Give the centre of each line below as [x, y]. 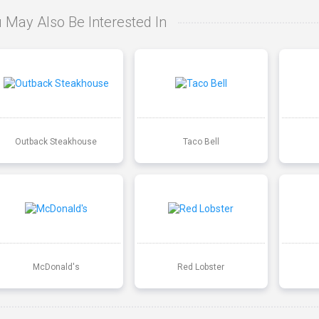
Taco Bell [201, 141]
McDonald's [56, 267]
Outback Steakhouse [56, 141]
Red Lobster [201, 267]
